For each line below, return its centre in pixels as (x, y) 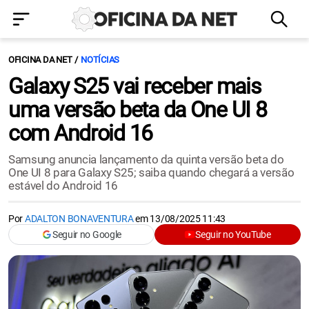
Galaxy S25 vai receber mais (135, 86)
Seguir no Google (87, 235)
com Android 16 (81, 133)
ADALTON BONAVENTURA (79, 219)
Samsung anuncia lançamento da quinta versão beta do (146, 159)
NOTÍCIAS (100, 60)
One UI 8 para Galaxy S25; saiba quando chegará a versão (151, 172)
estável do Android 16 (63, 186)
